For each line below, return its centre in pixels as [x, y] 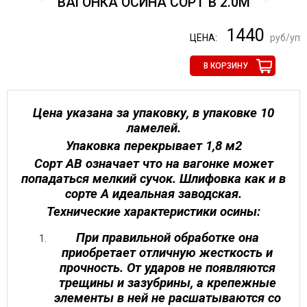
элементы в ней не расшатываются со [167, 298]
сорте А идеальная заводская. [153, 194]
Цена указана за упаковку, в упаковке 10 [153, 113]
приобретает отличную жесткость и [167, 253]
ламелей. [153, 128]
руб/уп [285, 38]
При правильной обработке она [167, 238]
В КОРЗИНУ [226, 66]
